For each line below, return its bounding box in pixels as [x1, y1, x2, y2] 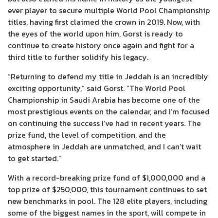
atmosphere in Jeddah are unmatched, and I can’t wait [8, 141, 201, 153]
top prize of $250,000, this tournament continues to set [8, 183, 207, 196]
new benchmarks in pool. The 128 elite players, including [8, 195, 207, 207]
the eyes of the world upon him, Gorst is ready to [8, 28, 183, 40]
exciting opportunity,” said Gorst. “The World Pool [8, 82, 185, 94]
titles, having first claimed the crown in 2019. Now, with [8, 16, 200, 28]
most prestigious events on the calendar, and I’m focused [8, 106, 210, 118]
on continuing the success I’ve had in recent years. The [8, 117, 201, 129]
